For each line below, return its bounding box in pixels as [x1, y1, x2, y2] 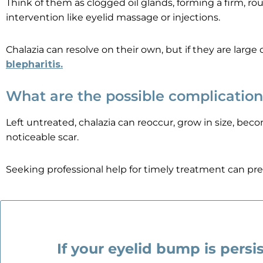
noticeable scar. [6, 131, 81, 143]
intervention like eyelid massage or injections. [6, 12, 220, 23]
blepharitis [6, 59, 60, 70]
